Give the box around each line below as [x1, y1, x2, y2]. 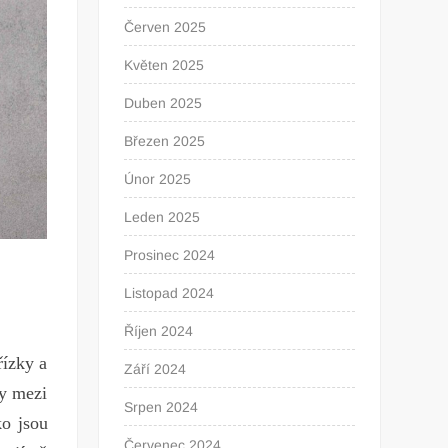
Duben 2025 [124, 94, 203, 111]
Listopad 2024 [124, 284, 215, 301]
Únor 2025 [124, 170, 192, 187]
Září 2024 [124, 360, 187, 377]
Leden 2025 [124, 208, 201, 225]
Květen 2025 [124, 56, 205, 73]
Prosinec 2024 [124, 246, 216, 263]
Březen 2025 [124, 132, 206, 149]
